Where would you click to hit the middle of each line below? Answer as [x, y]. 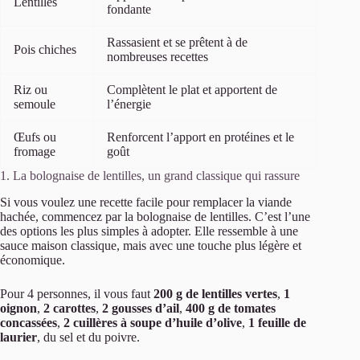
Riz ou [31, 90]
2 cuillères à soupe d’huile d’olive [153, 323]
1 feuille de [277, 323]
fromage [35, 152]
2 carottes [70, 309]
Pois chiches [45, 50]
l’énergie [129, 104]
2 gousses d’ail [141, 309]
